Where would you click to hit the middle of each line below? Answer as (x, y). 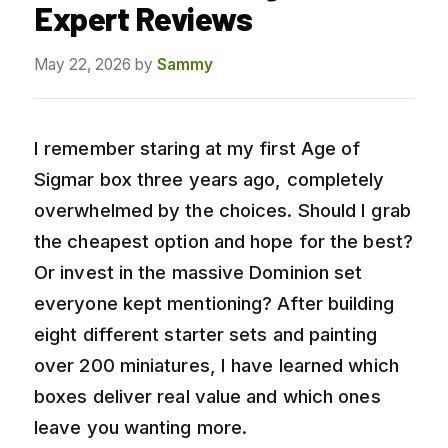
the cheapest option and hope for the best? (223, 240)
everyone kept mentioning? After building (214, 302)
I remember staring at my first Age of (197, 147)
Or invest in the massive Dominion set (198, 271)
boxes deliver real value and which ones (207, 395)
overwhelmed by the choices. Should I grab (222, 209)
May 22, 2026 (82, 64)
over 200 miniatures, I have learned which (216, 364)
